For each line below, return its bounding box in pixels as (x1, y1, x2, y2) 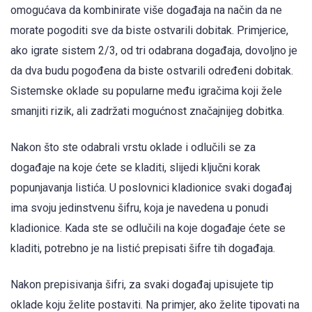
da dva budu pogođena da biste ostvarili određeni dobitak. (10, 64, 293, 78)
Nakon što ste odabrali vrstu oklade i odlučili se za (10, 141, 256, 155)
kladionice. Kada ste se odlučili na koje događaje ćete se (10, 221, 286, 235)
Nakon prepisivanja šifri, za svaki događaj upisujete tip (10, 278, 274, 292)
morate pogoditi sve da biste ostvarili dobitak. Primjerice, (10, 24, 288, 38)
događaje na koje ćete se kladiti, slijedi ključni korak (10, 161, 260, 175)
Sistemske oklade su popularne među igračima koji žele (10, 84, 282, 98)
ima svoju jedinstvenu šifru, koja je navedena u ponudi (10, 201, 268, 215)
